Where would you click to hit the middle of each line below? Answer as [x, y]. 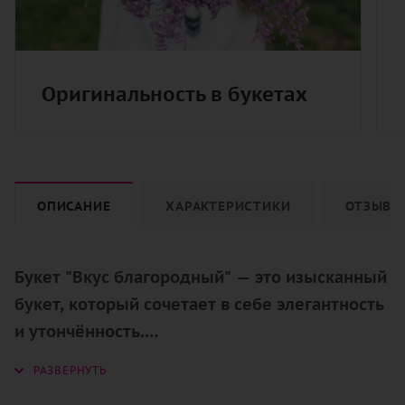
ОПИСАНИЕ [74, 206]
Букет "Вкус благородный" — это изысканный [201, 278]
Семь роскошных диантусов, [131, 386]
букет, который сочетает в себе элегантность [199, 305]
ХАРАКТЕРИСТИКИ [228, 206]
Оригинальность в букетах [174, 94]
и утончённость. [80, 332]
